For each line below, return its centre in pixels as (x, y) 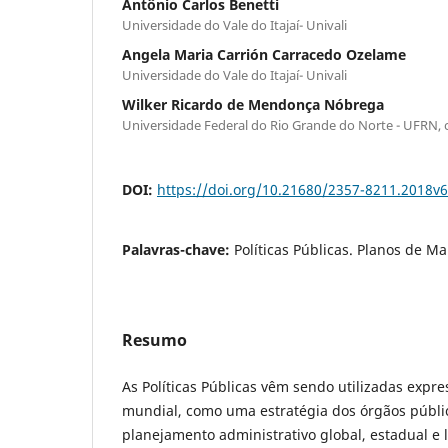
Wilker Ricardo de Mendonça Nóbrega (253, 105)
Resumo (154, 340)
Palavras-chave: (178, 249)
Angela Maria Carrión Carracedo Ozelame (264, 55)
